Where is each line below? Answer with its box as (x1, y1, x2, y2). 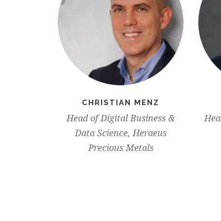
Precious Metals (88, 143, 153, 153)
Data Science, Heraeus (74, 128, 167, 139)
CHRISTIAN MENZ (82, 98, 159, 108)
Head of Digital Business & (67, 113, 175, 124)
